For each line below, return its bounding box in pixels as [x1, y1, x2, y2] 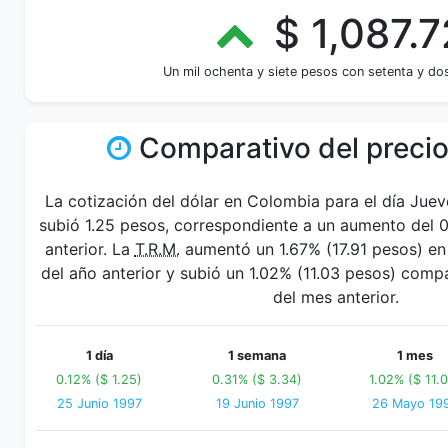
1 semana [228, 348, 286, 363]
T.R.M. [134, 239, 180, 259]
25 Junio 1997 [56, 396, 142, 411]
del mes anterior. [273, 287, 399, 307]
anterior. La [44, 239, 135, 259]
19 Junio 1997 [215, 396, 299, 411]
